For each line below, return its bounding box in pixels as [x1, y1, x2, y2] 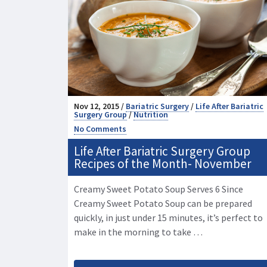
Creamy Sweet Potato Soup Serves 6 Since [74, 183, 243, 195]
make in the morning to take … [74, 226, 203, 238]
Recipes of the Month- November [74, 156, 252, 172]
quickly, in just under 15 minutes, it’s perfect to [74, 212, 263, 224]
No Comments [74, 123, 126, 135]
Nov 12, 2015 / [74, 101, 126, 112]
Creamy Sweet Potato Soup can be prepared [74, 197, 252, 210]
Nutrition [133, 109, 168, 120]
